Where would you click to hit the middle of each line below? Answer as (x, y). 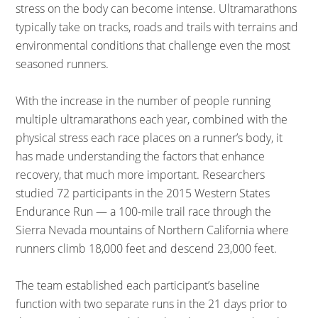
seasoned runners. (62, 64)
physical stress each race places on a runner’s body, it (149, 138)
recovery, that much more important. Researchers (141, 175)
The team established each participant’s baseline (138, 285)
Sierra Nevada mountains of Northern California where (153, 230)
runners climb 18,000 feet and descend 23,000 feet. (147, 248)
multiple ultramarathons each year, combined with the (152, 119)
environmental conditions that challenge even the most (153, 45)
